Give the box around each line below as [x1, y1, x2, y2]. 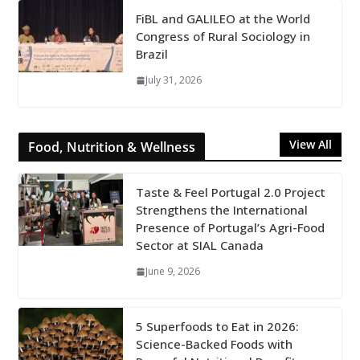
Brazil [135, 46, 168, 63]
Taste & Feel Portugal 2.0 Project [135, 184, 325, 201]
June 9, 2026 [145, 264, 200, 279]
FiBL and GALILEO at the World [135, 10, 310, 27]
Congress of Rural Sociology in [135, 28, 310, 45]
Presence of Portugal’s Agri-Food [135, 219, 325, 236]
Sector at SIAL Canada [135, 237, 264, 254]
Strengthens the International [135, 202, 308, 219]
